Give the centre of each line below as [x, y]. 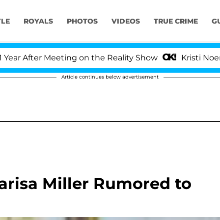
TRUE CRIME [176, 21]
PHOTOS [82, 21]
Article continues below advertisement [110, 77]
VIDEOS [125, 21]
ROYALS [38, 21]
